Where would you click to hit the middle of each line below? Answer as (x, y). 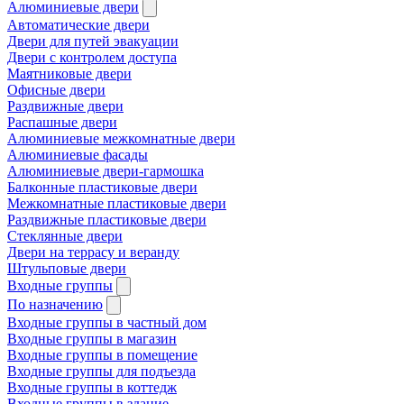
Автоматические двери (78, 24)
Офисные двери (56, 89)
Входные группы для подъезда (101, 371)
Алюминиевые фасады (78, 154)
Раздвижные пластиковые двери (107, 219)
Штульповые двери (67, 268)
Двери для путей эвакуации (93, 41)
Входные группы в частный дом (107, 322)
